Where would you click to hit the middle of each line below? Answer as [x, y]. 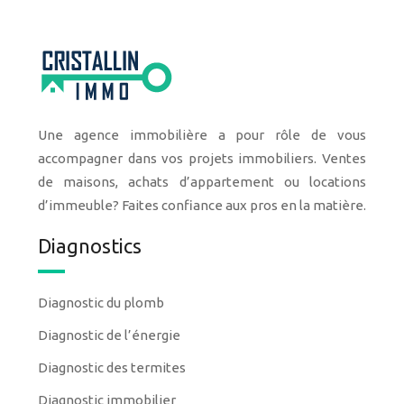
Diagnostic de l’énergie [109, 335]
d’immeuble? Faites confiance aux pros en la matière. [202, 205]
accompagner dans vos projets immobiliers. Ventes [202, 158]
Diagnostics [90, 246]
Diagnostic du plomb [101, 303]
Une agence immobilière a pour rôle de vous [202, 135]
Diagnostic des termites [112, 367]
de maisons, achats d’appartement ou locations [202, 182]
